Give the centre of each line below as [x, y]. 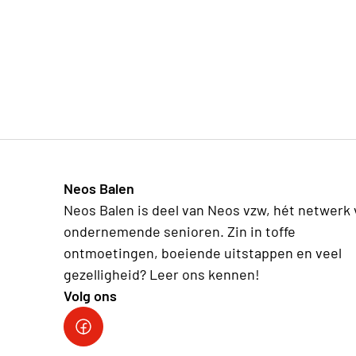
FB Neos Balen [118, 336]
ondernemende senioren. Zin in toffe [180, 231]
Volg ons [90, 295]
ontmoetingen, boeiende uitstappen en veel [203, 252]
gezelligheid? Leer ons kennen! [162, 274]
